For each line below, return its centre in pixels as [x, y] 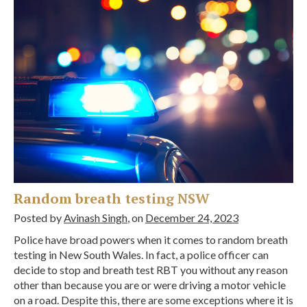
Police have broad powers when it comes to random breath [151, 239]
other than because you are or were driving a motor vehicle [150, 284]
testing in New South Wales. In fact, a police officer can [141, 254]
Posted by [39, 217]
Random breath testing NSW [112, 198]
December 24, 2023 [192, 217]
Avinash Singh [96, 217]
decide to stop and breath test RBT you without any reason [151, 269]
